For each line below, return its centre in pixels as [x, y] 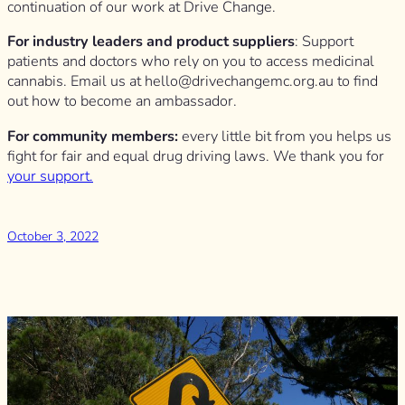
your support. [50, 176]
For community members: [93, 136]
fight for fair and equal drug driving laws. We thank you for [196, 156]
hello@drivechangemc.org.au [239, 82]
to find [356, 82]
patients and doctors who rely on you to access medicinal [191, 62]
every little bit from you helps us [285, 136]
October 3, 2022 [53, 236]
